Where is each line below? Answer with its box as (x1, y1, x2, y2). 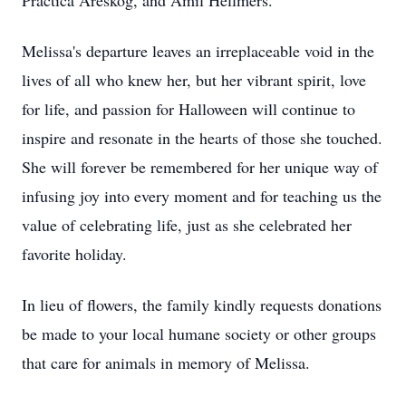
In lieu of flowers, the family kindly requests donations (22, 294, 382, 315)
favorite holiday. (22, 243, 127, 265)
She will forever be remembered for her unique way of (22, 156, 378, 178)
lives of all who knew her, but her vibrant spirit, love (22, 69, 366, 91)
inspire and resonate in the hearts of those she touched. (22, 127, 382, 149)
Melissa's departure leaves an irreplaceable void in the (22, 40, 374, 62)
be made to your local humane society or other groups (22, 323, 376, 344)
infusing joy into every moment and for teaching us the (22, 185, 382, 207)
